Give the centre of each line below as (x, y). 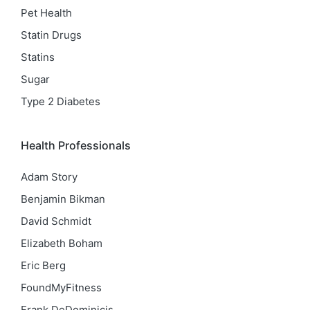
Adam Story (49, 176)
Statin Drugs (51, 35)
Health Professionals (76, 146)
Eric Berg (43, 265)
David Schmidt (56, 221)
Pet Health (46, 13)
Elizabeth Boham (62, 243)
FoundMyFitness (61, 287)
